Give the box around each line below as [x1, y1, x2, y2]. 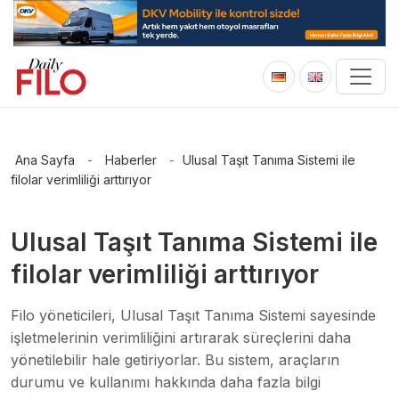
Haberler [105, 152, 157, 168]
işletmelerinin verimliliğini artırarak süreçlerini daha [11, 329, 351, 347]
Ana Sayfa [15, 152, 75, 168]
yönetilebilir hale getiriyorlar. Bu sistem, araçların [11, 351, 339, 370]
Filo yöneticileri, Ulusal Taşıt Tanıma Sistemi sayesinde [11, 306, 376, 325]
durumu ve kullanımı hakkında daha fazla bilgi [11, 373, 321, 392]
